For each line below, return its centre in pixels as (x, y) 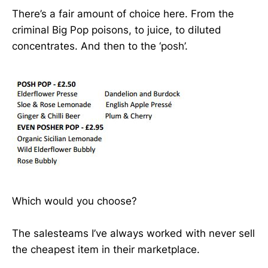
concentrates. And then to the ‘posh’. (100, 46)
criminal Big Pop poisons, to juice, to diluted (117, 30)
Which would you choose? (74, 201)
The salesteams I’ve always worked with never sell (133, 233)
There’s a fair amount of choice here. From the (123, 14)
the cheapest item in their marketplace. (106, 249)
